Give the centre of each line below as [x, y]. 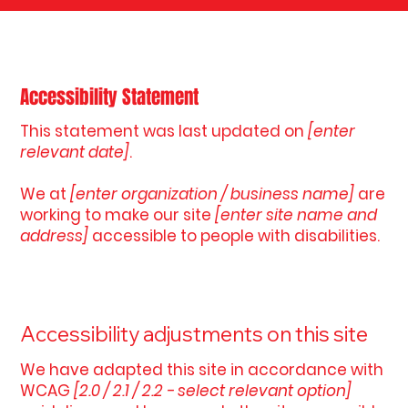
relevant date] [75, 153]
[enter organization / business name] [213, 194]
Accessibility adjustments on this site [194, 334]
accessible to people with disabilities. [235, 236]
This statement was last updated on [164, 132]
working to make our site [118, 215]
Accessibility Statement [110, 97]
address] [55, 236]
